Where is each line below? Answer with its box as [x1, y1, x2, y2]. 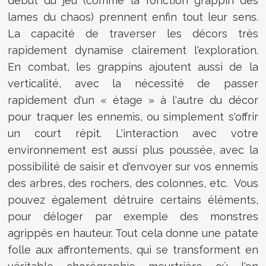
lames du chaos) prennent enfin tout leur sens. [8, 11, 258, 24]
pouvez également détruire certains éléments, [8, 194, 258, 207]
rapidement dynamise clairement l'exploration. [8, 44, 258, 57]
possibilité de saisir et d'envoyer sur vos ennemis [8, 160, 258, 173]
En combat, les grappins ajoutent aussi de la [8, 61, 258, 74]
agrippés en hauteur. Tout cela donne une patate [8, 227, 258, 240]
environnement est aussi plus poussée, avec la [8, 144, 258, 157]
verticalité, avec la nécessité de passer [8, 77, 258, 90]
